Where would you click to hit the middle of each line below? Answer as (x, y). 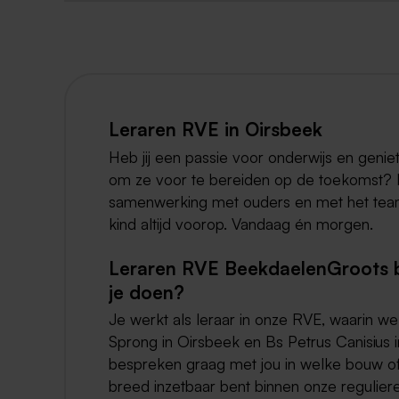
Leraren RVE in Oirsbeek (216, 129)
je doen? (147, 292)
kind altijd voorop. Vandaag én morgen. (241, 223)
